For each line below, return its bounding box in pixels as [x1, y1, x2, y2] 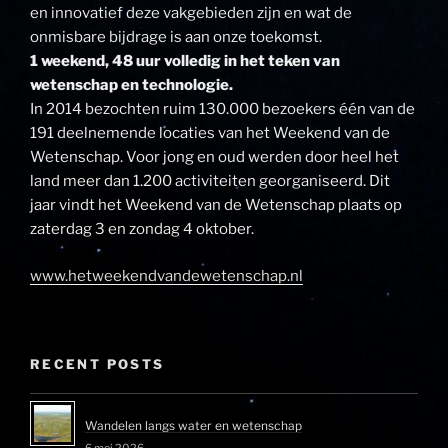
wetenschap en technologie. [30, 76, 233, 95]
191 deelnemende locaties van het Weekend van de [30, 124, 390, 143]
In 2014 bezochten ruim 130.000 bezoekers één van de [30, 100, 415, 119]
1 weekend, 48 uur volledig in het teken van [30, 52, 340, 71]
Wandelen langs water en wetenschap [85, 417, 302, 433]
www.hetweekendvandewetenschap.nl [30, 266, 303, 285]
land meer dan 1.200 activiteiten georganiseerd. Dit [30, 172, 390, 191]
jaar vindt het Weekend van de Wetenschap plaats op [30, 196, 402, 215]
